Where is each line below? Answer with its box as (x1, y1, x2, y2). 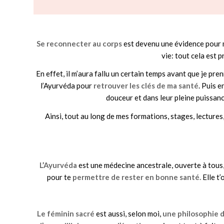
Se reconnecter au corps (36, 38, 122, 48)
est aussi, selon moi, (94, 209, 162, 218)
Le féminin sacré (37, 209, 94, 218)
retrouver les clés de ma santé (93, 81, 198, 90)
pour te (46, 172, 72, 181)
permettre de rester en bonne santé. (72, 172, 201, 181)
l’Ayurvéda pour (40, 81, 93, 90)
